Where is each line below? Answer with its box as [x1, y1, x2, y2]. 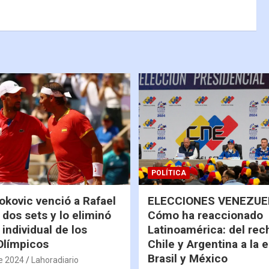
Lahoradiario [31, 255, 79, 265]
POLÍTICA [151, 168, 186, 177]
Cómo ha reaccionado [148, 208, 263, 222]
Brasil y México [148, 251, 228, 265]
